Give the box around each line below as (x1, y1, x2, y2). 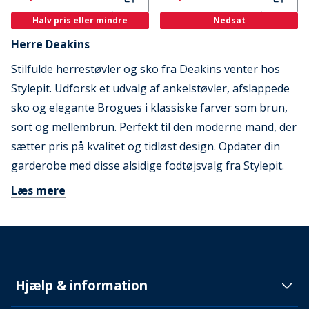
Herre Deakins (11, 37, 90, 52)
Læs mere (11, 183, 66, 198)
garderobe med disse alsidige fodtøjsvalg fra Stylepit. (11, 158, 284, 173)
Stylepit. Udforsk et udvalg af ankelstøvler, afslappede (11, 81, 290, 96)
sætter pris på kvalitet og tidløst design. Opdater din (11, 139, 280, 154)
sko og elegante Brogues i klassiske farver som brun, (11, 100, 288, 115)
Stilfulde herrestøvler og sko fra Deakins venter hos (11, 61, 280, 77)
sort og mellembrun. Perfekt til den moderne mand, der (11, 119, 297, 134)
